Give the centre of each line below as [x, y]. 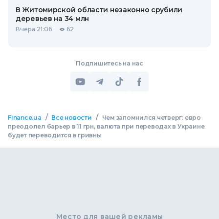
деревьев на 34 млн [52, 19]
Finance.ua [25, 118]
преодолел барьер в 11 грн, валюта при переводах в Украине [106, 126]
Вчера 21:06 [34, 29]
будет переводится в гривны [55, 135]
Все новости [72, 118]
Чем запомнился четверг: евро [151, 118]
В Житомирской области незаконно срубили [99, 10]
